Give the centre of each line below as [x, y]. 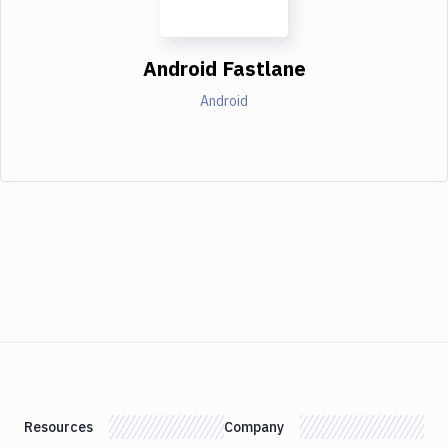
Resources [58, 426]
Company [254, 426]
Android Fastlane [224, 68]
